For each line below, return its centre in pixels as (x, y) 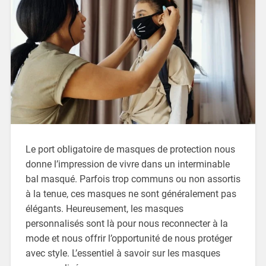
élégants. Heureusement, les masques (104, 209)
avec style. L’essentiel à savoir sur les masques (123, 254)
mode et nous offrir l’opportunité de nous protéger (129, 239)
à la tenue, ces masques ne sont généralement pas (131, 194)
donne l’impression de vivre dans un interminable (127, 164)
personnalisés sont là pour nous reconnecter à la (126, 224)
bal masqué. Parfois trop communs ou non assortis (133, 179)
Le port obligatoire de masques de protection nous (130, 150)
